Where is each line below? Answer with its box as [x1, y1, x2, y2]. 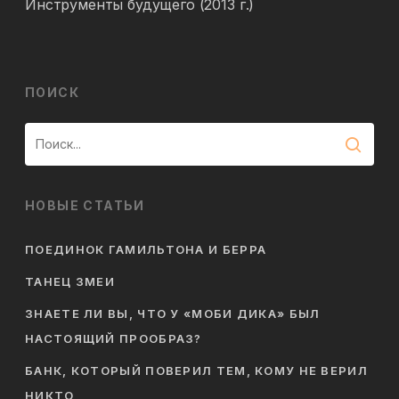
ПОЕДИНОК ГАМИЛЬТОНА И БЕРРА [25, 242, 267, 256]
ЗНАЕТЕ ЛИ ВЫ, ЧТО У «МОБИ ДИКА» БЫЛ [25, 306, 321, 321]
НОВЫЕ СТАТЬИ [25, 198, 145, 213]
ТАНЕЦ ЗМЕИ [25, 274, 115, 289]
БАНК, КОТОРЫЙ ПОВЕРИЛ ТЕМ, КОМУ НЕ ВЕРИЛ [25, 363, 368, 378]
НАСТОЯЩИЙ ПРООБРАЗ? [25, 331, 202, 346]
